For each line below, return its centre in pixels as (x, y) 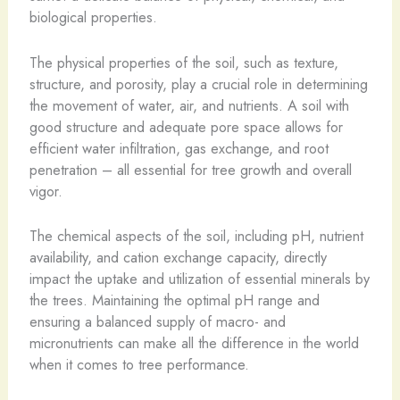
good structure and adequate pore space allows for (186, 126)
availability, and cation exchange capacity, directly (178, 257)
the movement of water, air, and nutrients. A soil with (189, 105)
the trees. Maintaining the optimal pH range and (174, 300)
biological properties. (93, 17)
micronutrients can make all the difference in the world (194, 342)
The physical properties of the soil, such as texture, (183, 62)
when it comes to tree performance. (139, 364)
